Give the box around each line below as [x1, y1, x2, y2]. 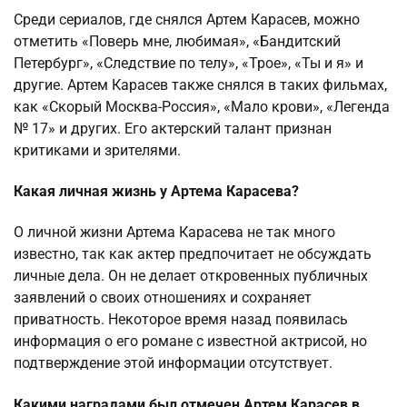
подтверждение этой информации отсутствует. [14, 354, 333, 372]
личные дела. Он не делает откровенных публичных [14, 267, 368, 285]
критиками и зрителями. [14, 141, 181, 159]
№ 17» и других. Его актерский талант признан [14, 119, 332, 137]
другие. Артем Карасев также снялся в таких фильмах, [14, 75, 387, 94]
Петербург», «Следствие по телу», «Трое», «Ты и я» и [14, 54, 363, 72]
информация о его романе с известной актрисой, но [14, 333, 367, 351]
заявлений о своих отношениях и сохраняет [14, 289, 312, 307]
